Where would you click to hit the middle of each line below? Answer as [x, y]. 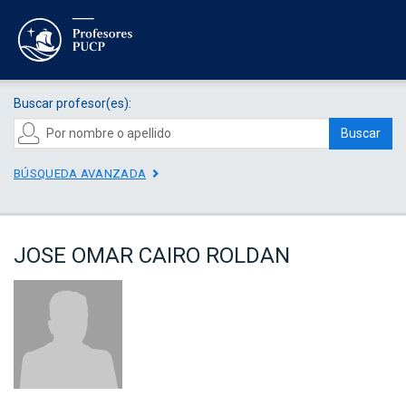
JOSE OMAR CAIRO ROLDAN [152, 256]
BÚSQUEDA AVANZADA [80, 173]
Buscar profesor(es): [72, 103]
